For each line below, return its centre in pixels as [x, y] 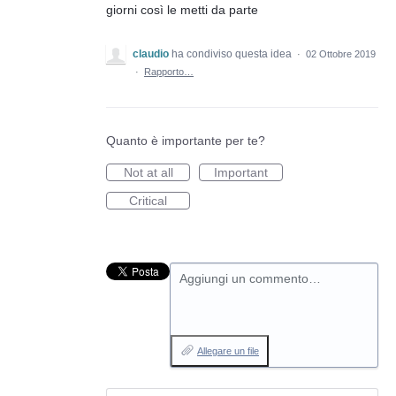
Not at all [148, 173]
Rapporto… [169, 72]
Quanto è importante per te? [186, 141]
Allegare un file [228, 351]
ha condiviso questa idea [233, 54]
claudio [151, 54]
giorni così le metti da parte [182, 10]
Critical [148, 201]
